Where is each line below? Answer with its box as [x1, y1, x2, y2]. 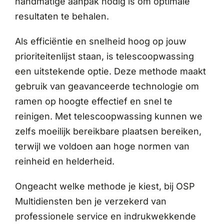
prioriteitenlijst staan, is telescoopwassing [14, 50, 194, 61]
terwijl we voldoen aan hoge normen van [14, 140, 189, 151]
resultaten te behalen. [14, 10, 109, 21]
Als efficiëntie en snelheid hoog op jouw [14, 35, 186, 46]
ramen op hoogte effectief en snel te [14, 95, 172, 106]
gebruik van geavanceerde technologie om [14, 80, 199, 91]
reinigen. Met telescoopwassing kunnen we [14, 110, 202, 121]
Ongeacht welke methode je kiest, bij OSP [14, 180, 195, 191]
